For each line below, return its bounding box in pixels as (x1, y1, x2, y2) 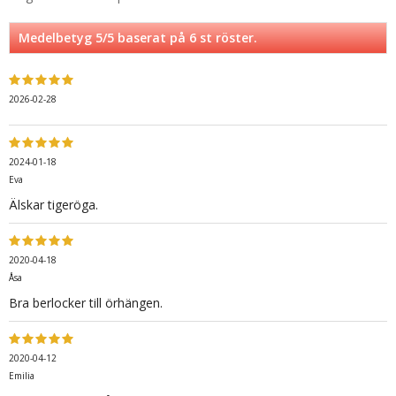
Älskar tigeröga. (9, 196, 98, 214)
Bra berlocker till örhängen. (9, 294, 163, 312)
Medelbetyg (19, 29, 95, 47)
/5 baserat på (103, 29, 189, 47)
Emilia (9, 369, 34, 383)
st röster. (196, 29, 257, 47)
